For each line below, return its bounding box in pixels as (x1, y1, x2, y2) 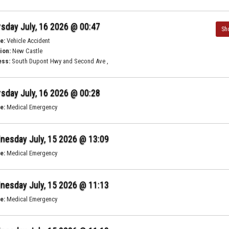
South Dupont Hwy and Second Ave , (10, 57, 109, 65)
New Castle (11, 47, 43, 55)
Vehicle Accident (5, 37, 51, 44)
